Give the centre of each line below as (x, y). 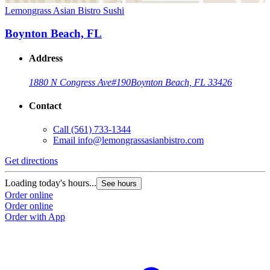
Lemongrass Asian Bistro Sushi (64, 10)
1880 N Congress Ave (70, 82)
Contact (45, 106)
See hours (119, 184)
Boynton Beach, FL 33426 (181, 82)
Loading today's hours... (51, 183)
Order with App (35, 217)
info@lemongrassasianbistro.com (141, 140)
